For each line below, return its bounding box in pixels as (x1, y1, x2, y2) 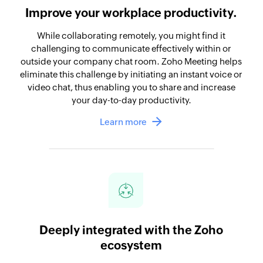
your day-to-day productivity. (71, 95, 191, 105)
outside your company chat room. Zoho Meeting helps (21, 56, 242, 66)
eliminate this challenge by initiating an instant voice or (20, 69, 243, 79)
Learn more (99, 116, 147, 127)
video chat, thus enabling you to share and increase (27, 82, 235, 92)
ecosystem (100, 238, 163, 252)
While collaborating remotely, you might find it (37, 30, 226, 41)
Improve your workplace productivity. (25, 5, 238, 19)
